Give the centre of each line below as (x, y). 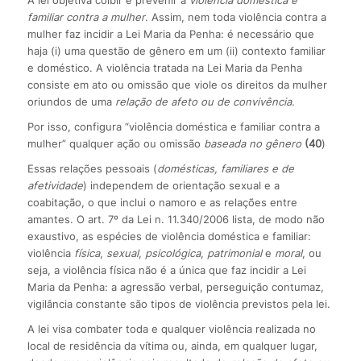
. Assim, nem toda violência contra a (235, 17)
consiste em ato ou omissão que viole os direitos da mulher (177, 84)
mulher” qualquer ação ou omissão (115, 143)
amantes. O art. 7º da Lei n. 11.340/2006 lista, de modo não (176, 219)
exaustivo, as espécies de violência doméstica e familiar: (169, 236)
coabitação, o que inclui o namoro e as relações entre (162, 202)
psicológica (172, 253)
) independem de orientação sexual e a (181, 185)
